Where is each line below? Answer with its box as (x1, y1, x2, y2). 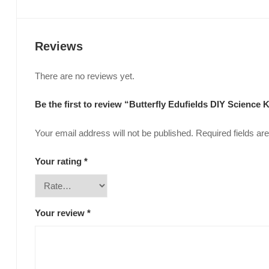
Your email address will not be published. (35, 128, 193, 139)
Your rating (35, 156, 84, 167)
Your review (35, 208, 87, 219)
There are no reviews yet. (35, 71, 134, 82)
